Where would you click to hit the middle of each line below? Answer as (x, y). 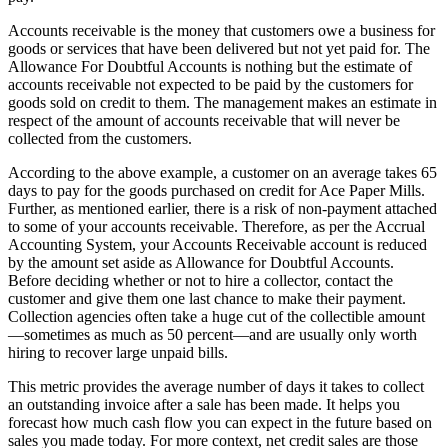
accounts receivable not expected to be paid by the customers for (210, 84)
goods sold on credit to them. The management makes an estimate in (222, 102)
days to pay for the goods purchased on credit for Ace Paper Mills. (216, 190)
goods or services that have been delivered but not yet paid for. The (219, 48)
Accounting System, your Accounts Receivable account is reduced (217, 244)
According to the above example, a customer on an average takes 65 (222, 172)
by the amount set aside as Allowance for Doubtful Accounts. (201, 262)
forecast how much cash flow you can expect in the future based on (220, 422)
